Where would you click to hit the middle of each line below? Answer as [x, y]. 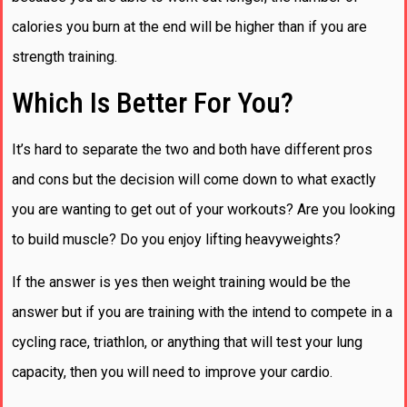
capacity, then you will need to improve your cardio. [174, 372]
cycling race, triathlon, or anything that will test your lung [187, 342]
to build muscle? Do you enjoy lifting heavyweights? [176, 239]
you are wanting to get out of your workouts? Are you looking [203, 209]
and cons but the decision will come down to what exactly [194, 179]
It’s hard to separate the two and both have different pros [192, 149]
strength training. [65, 57]
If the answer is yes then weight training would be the [181, 283]
